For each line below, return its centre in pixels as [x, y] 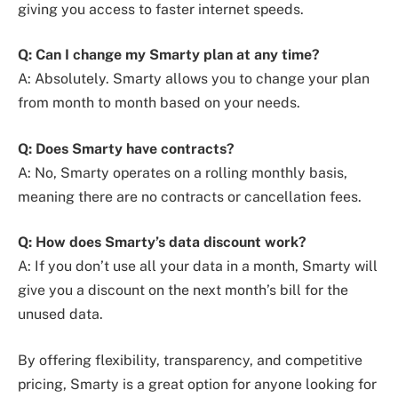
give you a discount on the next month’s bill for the [183, 291]
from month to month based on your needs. [159, 103]
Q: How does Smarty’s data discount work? [162, 243]
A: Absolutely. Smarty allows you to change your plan [194, 79]
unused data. [60, 314]
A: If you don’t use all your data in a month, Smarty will [198, 267]
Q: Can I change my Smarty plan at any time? [169, 55]
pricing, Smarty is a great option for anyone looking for [197, 384]
